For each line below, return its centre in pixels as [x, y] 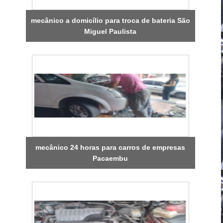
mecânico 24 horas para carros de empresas [111, 147]
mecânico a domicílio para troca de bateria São [110, 20]
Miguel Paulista [111, 31]
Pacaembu [111, 158]
